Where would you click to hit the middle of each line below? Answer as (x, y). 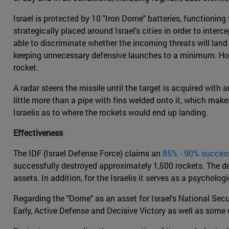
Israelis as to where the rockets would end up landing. (111, 112)
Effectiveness (38, 133)
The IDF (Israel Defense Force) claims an (88, 153)
